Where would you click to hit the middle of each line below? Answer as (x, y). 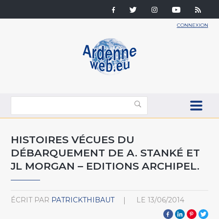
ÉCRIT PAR (30, 200)
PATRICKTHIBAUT (83, 200)
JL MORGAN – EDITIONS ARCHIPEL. (105, 166)
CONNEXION (192, 25)
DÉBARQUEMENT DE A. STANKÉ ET (106, 153)
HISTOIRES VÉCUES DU (73, 139)
